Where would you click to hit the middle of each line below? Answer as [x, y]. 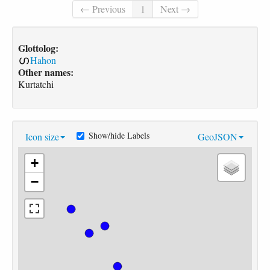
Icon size [42, 136]
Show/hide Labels [119, 135]
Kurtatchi [36, 84]
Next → [175, 8]
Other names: [46, 72]
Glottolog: [38, 48]
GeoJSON [218, 136]
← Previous [102, 8]
